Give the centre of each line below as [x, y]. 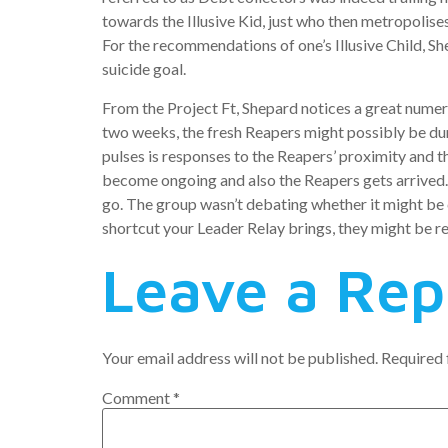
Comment [137, 398]
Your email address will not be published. [240, 357]
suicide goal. [144, 69]
